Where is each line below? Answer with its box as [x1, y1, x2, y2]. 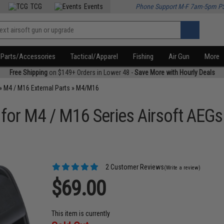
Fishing [133, 52, 154, 61]
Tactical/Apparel [70, 52, 118, 61]
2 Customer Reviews [104, 163, 164, 171]
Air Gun [168, 52, 190, 61]
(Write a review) [164, 164, 201, 171]
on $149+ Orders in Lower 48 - [47, 68, 134, 76]
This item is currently [51, 209, 110, 217]
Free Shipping [9, 68, 47, 76]
